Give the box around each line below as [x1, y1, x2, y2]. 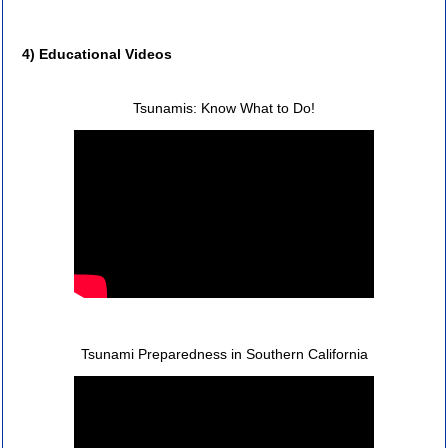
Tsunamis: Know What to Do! [133, 100, 315, 117]
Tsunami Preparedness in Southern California [80, 346, 368, 363]
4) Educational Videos [22, 46, 173, 63]
